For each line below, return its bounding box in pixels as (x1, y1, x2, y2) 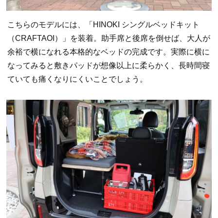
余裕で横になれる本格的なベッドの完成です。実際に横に (7, 48, 210, 56)
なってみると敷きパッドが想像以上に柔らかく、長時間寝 (7, 61, 210, 70)
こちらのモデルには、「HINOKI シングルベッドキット (7, 20, 200, 29)
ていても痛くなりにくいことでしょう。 (7, 75, 147, 84)
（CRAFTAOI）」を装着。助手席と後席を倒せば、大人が (7, 34, 210, 43)
